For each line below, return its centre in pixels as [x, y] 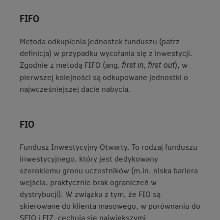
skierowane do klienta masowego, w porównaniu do [110, 206]
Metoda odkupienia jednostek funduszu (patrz [100, 41]
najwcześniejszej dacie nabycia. [75, 89]
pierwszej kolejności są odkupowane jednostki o [104, 77]
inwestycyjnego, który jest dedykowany [89, 158]
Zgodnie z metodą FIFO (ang [69, 65]
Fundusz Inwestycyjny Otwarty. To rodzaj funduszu [109, 147]
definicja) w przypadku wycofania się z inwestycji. [106, 53]
